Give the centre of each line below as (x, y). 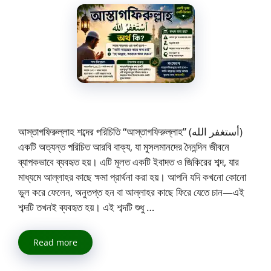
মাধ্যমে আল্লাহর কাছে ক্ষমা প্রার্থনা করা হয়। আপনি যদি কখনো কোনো (132, 177)
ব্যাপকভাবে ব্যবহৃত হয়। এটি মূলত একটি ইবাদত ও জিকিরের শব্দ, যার (129, 162)
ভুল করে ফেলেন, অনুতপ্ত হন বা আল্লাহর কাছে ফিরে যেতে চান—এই (131, 192)
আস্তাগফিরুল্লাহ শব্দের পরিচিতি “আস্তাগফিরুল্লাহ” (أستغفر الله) (105, 131)
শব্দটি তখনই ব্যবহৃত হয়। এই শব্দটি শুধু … (86, 207)
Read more (55, 243)
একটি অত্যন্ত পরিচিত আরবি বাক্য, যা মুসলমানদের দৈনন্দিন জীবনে (124, 146)
